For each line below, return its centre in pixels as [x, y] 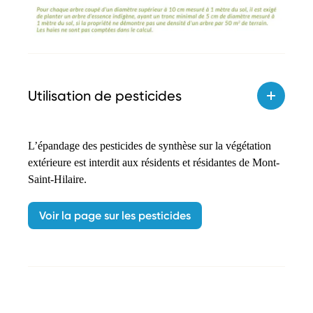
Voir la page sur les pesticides [115, 216]
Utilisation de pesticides [105, 96]
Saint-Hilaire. [57, 180]
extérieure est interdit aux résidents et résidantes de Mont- [154, 163]
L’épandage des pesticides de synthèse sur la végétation [150, 146]
